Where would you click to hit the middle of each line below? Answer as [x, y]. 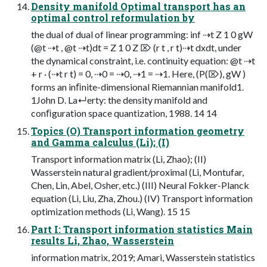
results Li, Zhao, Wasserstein [103, 240]
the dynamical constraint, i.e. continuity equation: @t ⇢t [143, 60]
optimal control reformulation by [113, 17]
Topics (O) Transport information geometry [138, 131]
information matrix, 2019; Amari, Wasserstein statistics [143, 257]
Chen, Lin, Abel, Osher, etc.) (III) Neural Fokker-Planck [140, 185]
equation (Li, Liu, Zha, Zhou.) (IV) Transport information [142, 198]
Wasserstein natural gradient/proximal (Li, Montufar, [137, 172]
